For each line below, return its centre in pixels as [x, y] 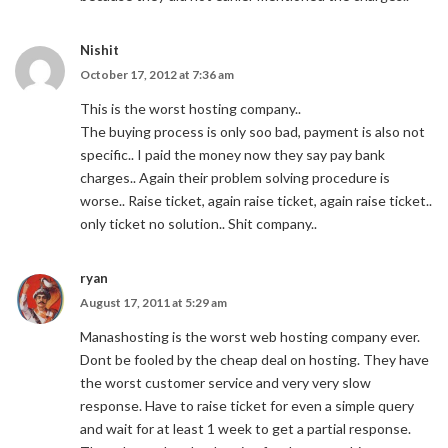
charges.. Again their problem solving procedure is [235, 177]
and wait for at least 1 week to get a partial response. [245, 428]
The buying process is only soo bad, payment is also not [252, 131]
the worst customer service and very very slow [225, 382]
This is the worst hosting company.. [190, 108]
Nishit [99, 50]
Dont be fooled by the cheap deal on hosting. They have [254, 359]
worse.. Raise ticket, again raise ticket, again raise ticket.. [256, 200]
